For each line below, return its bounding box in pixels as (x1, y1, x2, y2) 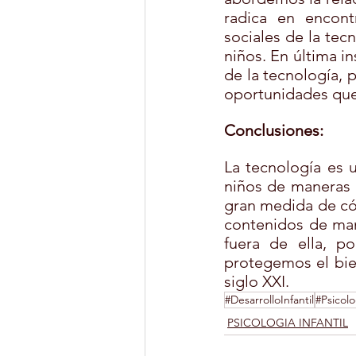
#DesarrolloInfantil (225, 292, 314, 308)
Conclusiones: (224, 121, 323, 141)
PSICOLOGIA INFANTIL (227, 315, 348, 331)
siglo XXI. (224, 272, 289, 292)
